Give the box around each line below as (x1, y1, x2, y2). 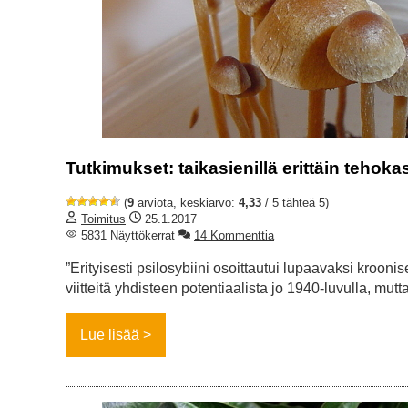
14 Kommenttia (194, 229, 274, 243)
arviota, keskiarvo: (134, 196, 239, 210)
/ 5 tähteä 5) (261, 196, 329, 210)
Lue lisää (80, 327, 139, 343)
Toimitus (81, 212, 126, 227)
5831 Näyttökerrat (77, 229, 175, 243)
